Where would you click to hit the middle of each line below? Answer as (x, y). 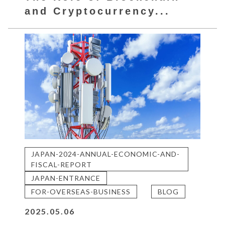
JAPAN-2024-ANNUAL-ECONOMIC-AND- (106, 154)
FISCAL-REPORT (62, 164)
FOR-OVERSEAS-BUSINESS (81, 191)
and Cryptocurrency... (98, 11)
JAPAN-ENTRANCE (66, 178)
